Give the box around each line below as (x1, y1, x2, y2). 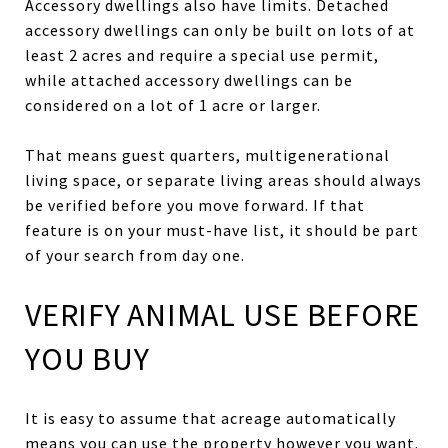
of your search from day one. (25, 244, 245, 265)
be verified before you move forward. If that (25, 194, 365, 215)
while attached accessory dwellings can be (25, 69, 353, 90)
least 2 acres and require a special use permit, (25, 44, 379, 65)
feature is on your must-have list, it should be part (25, 219, 419, 240)
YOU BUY (25, 338, 150, 379)
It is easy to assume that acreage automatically (25, 407, 396, 428)
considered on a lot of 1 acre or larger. (25, 94, 321, 115)
